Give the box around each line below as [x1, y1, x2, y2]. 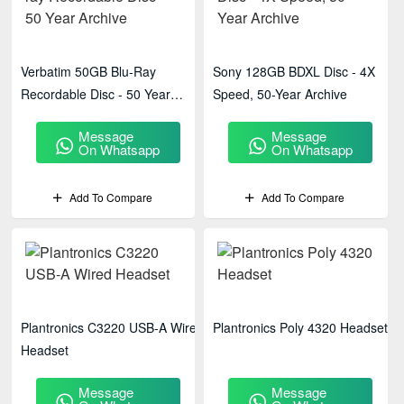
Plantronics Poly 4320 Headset [213, 318, 389, 336]
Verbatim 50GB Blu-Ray [21, 62, 156, 80]
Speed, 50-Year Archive [213, 85, 349, 103]
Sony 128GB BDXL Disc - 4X [213, 62, 376, 80]
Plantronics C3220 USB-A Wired [21, 318, 204, 336]
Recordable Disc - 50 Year [21, 85, 170, 103]
